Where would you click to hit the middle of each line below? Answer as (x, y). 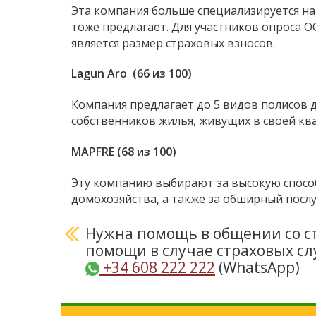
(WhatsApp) (257, 267)
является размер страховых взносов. (173, 43)
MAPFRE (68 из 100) (124, 151)
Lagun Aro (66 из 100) (132, 74)
